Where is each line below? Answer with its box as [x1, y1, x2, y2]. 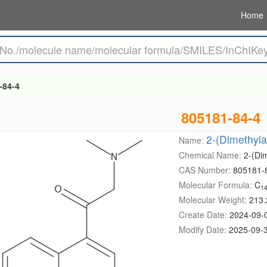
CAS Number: [178, 164, 233, 176]
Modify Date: [178, 223, 229, 235]
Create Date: [178, 209, 229, 221]
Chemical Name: [178, 149, 244, 161]
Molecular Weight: [178, 194, 249, 206]
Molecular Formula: [178, 179, 254, 191]
